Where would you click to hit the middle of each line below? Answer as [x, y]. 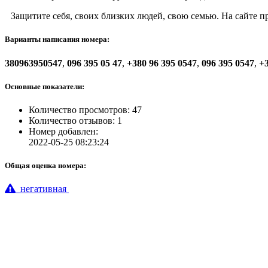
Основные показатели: [45, 86]
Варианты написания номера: [57, 39]
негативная [43, 189]
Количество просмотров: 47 [85, 109]
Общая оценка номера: [45, 166]
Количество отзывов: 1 [75, 120]
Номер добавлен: [63, 131]
